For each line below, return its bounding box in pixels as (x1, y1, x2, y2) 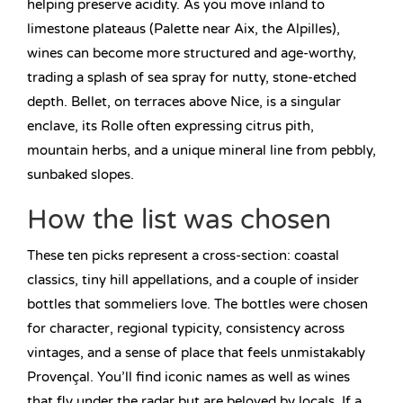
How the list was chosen (27, 203, 331, 237)
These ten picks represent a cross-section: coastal (27, 247, 339, 264)
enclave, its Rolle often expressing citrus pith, (27, 118, 314, 135)
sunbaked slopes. (27, 166, 134, 184)
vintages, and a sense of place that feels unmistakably (27, 345, 365, 362)
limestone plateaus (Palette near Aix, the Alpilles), (27, 21, 340, 38)
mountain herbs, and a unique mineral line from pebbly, (27, 142, 376, 159)
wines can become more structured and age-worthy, (27, 45, 356, 62)
